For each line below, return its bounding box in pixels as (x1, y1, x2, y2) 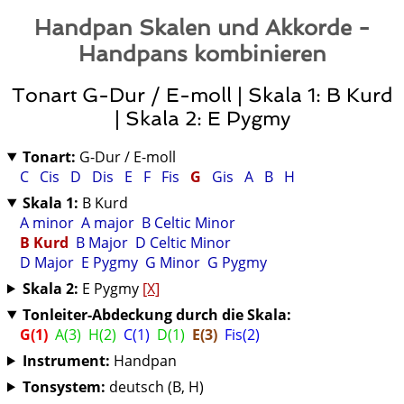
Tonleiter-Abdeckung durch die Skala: (22, 304, 291, 325)
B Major (72, 232, 132, 252)
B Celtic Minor (138, 212, 239, 233)
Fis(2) (221, 324, 263, 344)
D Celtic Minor (132, 232, 234, 252)
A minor (16, 212, 78, 233)
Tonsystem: (22, 376, 106, 397)
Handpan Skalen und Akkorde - (34, 14, 370, 41)
